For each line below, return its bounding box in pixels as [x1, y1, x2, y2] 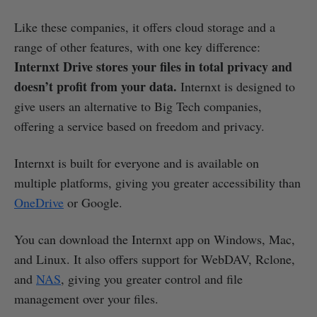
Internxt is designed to [177, 78, 295, 96]
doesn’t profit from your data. [14, 77, 177, 96]
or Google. [64, 194, 122, 212]
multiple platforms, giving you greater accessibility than [14, 174, 301, 192]
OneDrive [14, 194, 64, 212]
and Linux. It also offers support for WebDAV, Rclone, [14, 250, 295, 268]
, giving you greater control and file [61, 270, 243, 288]
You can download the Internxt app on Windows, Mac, [14, 231, 295, 248]
